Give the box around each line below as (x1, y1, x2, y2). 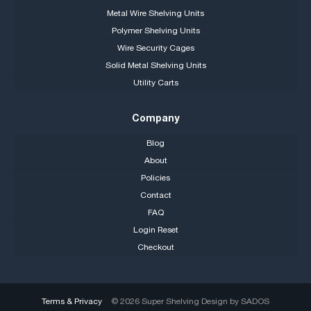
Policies (141, 173, 170, 183)
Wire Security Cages (117, 43, 194, 53)
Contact (140, 190, 171, 200)
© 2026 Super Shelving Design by (111, 296, 241, 306)
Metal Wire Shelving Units (107, 8, 204, 18)
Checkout (137, 242, 174, 252)
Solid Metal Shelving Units (105, 60, 206, 70)
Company (131, 112, 180, 124)
